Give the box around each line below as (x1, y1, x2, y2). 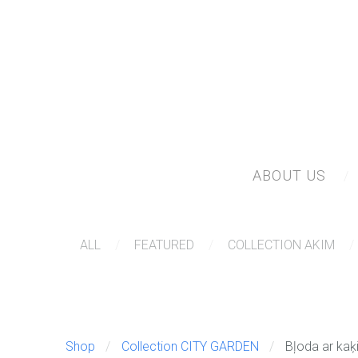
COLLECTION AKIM (228, 237, 335, 253)
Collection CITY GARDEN (121, 339, 259, 355)
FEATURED (134, 237, 194, 253)
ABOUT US (252, 167, 326, 185)
